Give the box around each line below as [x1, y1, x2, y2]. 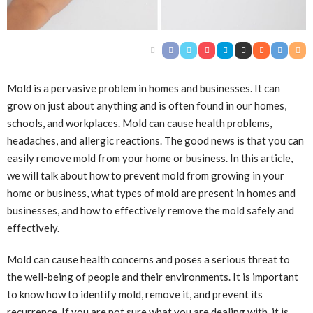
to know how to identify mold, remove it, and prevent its [7, 288, 263, 301]
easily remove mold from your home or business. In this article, [7, 152, 293, 165]
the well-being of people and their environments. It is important [7, 270, 298, 284]
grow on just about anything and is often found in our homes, [7, 99, 286, 112]
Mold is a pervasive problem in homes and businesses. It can [7, 82, 280, 95]
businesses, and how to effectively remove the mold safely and [7, 204, 294, 217]
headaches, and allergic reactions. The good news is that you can [7, 134, 304, 147]
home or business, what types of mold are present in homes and [7, 187, 296, 200]
